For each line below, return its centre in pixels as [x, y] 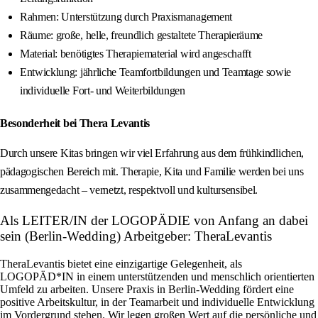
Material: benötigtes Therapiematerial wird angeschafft [136, 54]
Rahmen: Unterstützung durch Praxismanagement [126, 17]
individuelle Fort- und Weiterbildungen [103, 91]
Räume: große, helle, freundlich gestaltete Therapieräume [142, 35]
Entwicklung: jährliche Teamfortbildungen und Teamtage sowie [156, 72]
